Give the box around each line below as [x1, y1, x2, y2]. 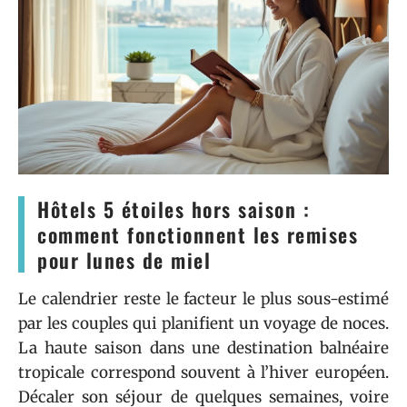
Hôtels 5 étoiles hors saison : [37, 194, 310, 223]
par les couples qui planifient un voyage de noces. [18, 313, 389, 333]
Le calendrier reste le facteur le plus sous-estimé [18, 288, 389, 309]
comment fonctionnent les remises [37, 219, 358, 249]
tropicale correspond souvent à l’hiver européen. [18, 362, 389, 382]
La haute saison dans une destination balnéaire [18, 337, 389, 358]
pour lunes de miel [37, 244, 211, 274]
